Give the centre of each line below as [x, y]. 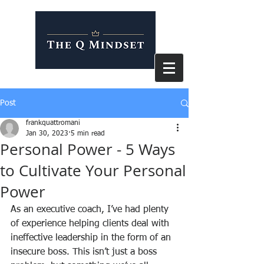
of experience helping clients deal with [91, 224]
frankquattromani [53, 123]
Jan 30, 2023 [47, 134]
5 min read [88, 134]
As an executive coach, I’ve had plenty [91, 210]
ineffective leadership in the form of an [92, 238]
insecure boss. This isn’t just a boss [85, 252]
